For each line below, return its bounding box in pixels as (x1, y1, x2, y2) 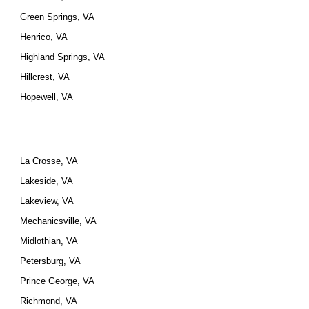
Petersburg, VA (20, 256, 81, 266)
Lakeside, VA (20, 176, 74, 186)
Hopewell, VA (20, 92, 74, 102)
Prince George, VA (20, 276, 95, 286)
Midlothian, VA (20, 236, 79, 246)
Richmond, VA (20, 296, 78, 306)
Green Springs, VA (20, 12, 95, 22)
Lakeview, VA (20, 196, 74, 206)
